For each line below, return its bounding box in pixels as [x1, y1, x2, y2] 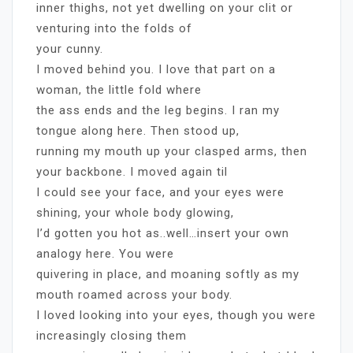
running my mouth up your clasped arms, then [36, 143, 307, 158]
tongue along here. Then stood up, [36, 123, 240, 138]
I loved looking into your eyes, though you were [36, 307, 316, 322]
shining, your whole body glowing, [36, 205, 234, 220]
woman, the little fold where [36, 82, 202, 97]
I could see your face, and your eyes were [36, 184, 284, 199]
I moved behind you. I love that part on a [36, 61, 276, 76]
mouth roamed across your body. [36, 287, 232, 302]
